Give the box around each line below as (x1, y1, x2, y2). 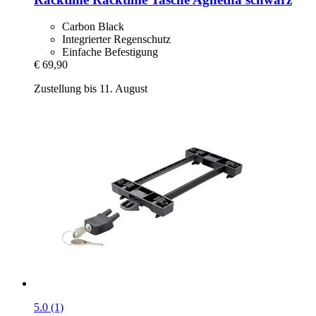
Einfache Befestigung (62, 46, 158, 59)
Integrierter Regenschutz (62, 33, 171, 46)
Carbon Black (62, 20, 124, 33)
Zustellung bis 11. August (34, 83, 147, 95)
